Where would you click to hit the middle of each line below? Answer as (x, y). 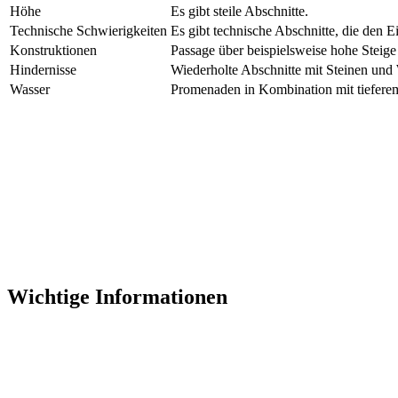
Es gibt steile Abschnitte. (239, 11)
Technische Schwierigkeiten (88, 30)
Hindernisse (43, 69)
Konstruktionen (53, 50)
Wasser (30, 89)
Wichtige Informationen (117, 296)
